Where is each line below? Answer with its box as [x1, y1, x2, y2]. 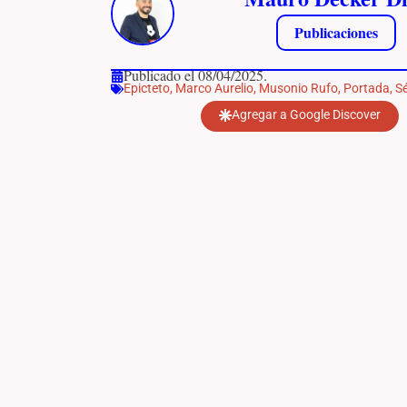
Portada [343, 81, 390, 95]
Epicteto [124, 81, 170, 95]
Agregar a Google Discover [232, 107, 381, 122]
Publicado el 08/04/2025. [124, 65, 267, 84]
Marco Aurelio [175, 81, 253, 95]
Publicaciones [294, 22, 378, 43]
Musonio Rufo [259, 81, 338, 95]
